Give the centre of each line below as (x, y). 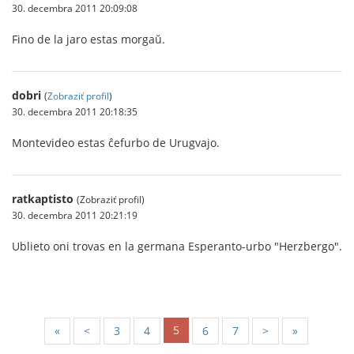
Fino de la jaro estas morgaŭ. (88, 39)
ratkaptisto (43, 198)
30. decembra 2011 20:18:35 (75, 111)
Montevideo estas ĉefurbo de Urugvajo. (116, 142)
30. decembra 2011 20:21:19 (75, 215)
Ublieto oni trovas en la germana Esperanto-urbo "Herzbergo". (177, 246)
